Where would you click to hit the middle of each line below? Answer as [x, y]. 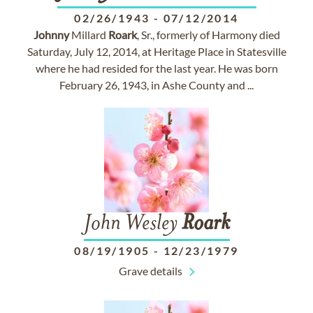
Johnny [51, 35]
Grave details [150, 271]
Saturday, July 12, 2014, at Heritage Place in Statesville [156, 51]
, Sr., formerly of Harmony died [208, 35]
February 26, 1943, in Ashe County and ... [156, 85]
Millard [88, 35]
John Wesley [132, 224]
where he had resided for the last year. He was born [156, 68]
